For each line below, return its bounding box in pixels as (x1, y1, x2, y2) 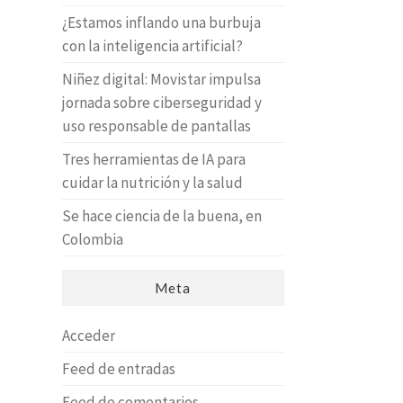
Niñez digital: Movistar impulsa (61, 69, 261, 89)
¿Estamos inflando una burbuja (61, 13, 261, 32)
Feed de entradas (61, 359, 175, 379)
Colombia (61, 229, 123, 249)
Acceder (61, 326, 115, 345)
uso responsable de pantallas (61, 116, 251, 136)
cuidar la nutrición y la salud (61, 173, 243, 193)
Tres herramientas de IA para (61, 149, 246, 169)
